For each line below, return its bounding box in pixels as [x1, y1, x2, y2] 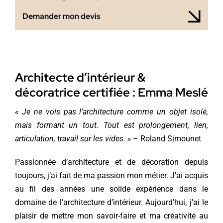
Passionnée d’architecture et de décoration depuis [14, 157, 209, 167]
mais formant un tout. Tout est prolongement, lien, [14, 120, 209, 130]
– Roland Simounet [130, 133, 201, 143]
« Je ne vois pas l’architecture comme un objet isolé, [14, 107, 209, 116]
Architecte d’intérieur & [14, 69, 145, 85]
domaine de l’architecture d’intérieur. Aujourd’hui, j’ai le [14, 197, 209, 207]
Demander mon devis [22, 10, 101, 21]
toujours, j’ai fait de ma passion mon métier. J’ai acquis [14, 170, 209, 180]
